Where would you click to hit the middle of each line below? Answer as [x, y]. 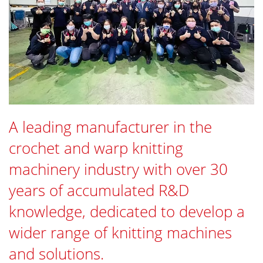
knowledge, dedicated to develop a [127, 211]
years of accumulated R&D [99, 190]
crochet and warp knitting [96, 148]
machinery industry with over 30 [118, 169]
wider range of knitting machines [120, 232]
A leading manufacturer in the [110, 127]
